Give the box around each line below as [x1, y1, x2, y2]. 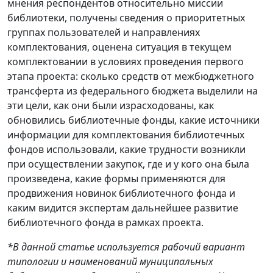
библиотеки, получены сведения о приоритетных [7, 11, 245, 25]
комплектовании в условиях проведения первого [7, 55, 244, 69]
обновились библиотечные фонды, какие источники [7, 113, 260, 127]
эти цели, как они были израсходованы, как [7, 99, 214, 113]
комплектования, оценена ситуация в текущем [7, 40, 232, 54]
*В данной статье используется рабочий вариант [7, 240, 245, 254]
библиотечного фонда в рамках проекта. [7, 216, 204, 230]
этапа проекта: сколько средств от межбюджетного [7, 69, 254, 83]
